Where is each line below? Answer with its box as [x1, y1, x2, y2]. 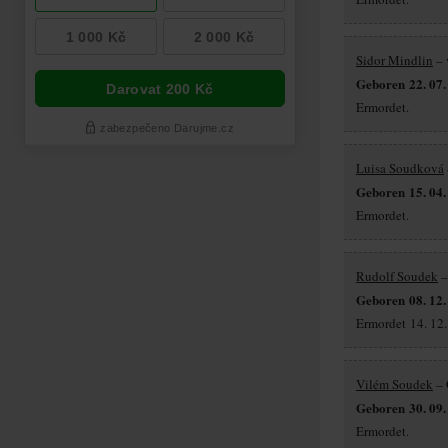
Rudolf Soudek [356, 266, 438, 285]
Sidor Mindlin [356, 50, 433, 69]
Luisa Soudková [356, 158, 444, 177]
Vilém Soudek [356, 374, 433, 393]
